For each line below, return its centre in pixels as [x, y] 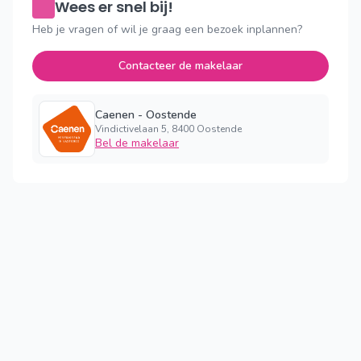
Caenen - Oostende [146, 114]
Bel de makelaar [137, 143]
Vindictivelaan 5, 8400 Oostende [168, 129]
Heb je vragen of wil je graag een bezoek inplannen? [167, 29]
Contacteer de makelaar [180, 65]
